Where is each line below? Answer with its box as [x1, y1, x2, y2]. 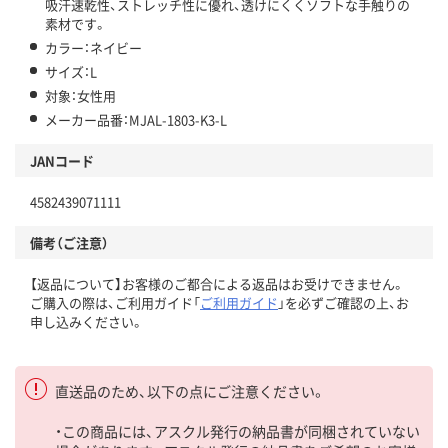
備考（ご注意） [30, 233, 109, 253]
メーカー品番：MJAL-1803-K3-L [45, 110, 227, 130]
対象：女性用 [45, 86, 116, 106]
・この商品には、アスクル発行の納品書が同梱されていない [55, 421, 420, 442]
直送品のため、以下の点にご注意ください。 [55, 381, 326, 402]
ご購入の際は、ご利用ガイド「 [30, 293, 200, 313]
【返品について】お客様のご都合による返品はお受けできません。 [30, 274, 405, 294]
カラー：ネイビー [45, 38, 142, 58]
